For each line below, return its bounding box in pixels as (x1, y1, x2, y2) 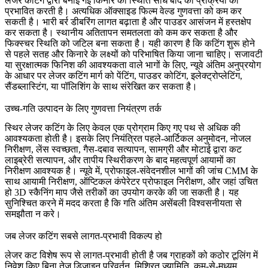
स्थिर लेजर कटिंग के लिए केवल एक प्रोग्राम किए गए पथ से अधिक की (5, 122, 240, 133)
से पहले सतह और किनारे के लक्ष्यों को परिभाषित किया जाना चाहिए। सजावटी (5, 48, 263, 59)
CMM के (225, 165, 258, 176)
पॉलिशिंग (61, 81, 90, 92)
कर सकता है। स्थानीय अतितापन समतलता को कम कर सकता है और (5, 27, 237, 38)
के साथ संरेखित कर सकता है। (90, 81, 197, 92)
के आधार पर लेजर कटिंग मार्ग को (5, 70, 117, 81)
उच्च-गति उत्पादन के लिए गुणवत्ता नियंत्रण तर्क (5, 103, 162, 114)
